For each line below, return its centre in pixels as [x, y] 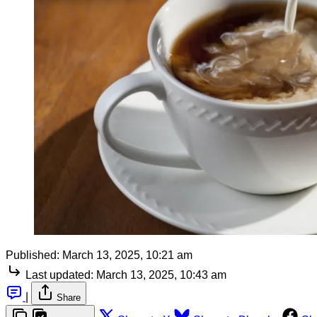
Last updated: [59, 275]
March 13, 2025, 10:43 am [161, 275]
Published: [33, 255]
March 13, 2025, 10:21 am [127, 255]
